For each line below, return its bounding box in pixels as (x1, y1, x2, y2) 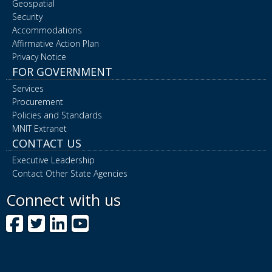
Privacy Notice (12, 50, 66, 63)
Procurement (12, 95, 63, 107)
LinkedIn (66, 209, 144, 236)
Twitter (44, 209, 109, 236)
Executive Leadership (12, 154, 95, 166)
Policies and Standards (12, 109, 102, 121)
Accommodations (12, 24, 82, 36)
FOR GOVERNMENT (12, 64, 112, 79)
